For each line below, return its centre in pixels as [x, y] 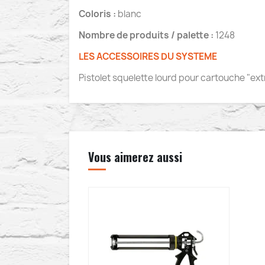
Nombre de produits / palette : [147, 35]
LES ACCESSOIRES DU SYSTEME [148, 56]
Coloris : [98, 14]
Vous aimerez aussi [135, 157]
